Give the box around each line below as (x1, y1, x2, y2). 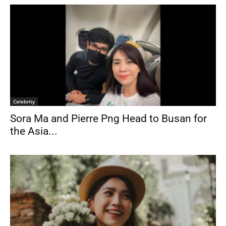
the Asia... (10, 125, 58, 138)
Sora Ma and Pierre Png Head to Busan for (10, 112, 207, 125)
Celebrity (13, 98, 35, 105)
